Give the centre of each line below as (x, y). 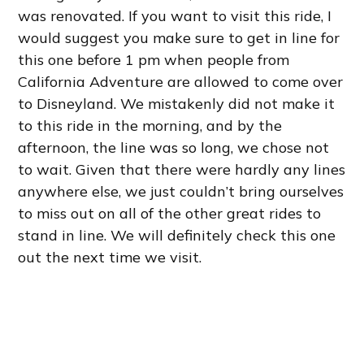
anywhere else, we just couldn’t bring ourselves (181, 192)
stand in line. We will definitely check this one (177, 236)
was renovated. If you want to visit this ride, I (175, 16)
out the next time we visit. (110, 258)
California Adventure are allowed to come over (181, 82)
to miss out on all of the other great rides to (170, 214)
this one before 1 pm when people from (154, 60)
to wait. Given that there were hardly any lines (182, 170)
